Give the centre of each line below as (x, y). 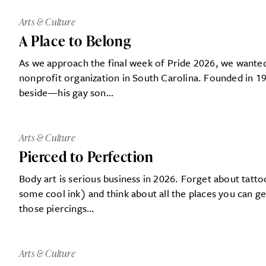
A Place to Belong (75, 40)
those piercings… (57, 208)
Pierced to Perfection (86, 156)
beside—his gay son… (66, 92)
